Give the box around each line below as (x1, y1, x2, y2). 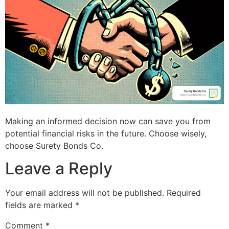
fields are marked (5, 200, 75, 211)
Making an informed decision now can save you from (5, 116, 211, 126)
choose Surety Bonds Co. (5, 140, 103, 151)
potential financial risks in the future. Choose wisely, (5, 128, 207, 139)
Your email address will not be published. (5, 188, 164, 198)
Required (167, 188, 201, 198)
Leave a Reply (5, 158, 112, 179)
